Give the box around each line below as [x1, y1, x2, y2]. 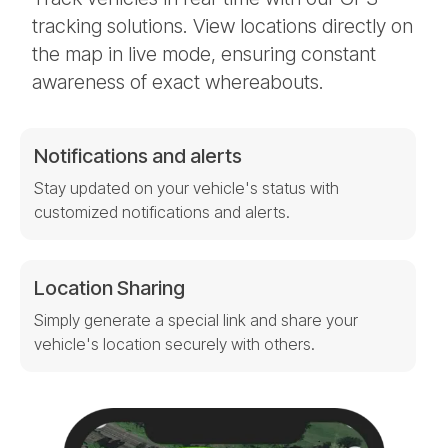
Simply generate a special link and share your [34, 310, 358, 331]
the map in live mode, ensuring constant [32, 42, 376, 67]
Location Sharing [34, 276, 185, 301]
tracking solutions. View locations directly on [32, 14, 413, 39]
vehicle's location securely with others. [34, 334, 315, 355]
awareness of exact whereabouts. [32, 70, 324, 95]
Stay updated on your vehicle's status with [34, 178, 339, 199]
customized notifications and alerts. [34, 202, 290, 223]
